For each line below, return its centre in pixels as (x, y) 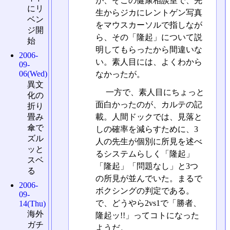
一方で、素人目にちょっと (154, 92)
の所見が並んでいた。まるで (149, 178)
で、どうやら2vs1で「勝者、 (148, 203)
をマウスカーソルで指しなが (149, 25)
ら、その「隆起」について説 (149, 37)
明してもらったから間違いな (149, 49)
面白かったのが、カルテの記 (149, 104)
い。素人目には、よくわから (149, 62)
